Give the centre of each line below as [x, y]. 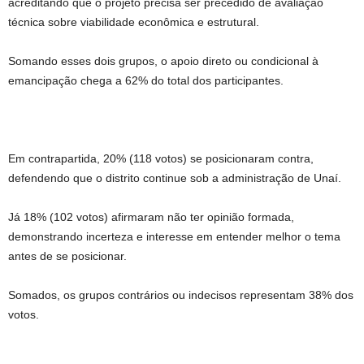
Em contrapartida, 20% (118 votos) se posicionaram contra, [161, 159]
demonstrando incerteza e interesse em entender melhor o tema [174, 237]
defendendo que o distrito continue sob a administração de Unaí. [175, 178]
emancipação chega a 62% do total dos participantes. [146, 81]
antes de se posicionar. [67, 256]
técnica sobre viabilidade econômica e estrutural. [134, 22]
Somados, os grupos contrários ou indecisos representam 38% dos [181, 295]
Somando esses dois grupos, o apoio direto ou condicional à [163, 61]
